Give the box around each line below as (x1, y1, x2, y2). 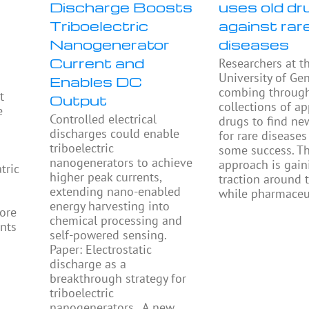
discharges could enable (50, 125, 180, 141)
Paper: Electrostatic (50, 241, 152, 257)
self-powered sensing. (50, 226, 167, 243)
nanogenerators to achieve (50, 154, 193, 170)
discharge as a (50, 255, 127, 272)
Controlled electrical (50, 110, 157, 127)
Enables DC (50, 72, 143, 90)
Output (50, 90, 108, 109)
